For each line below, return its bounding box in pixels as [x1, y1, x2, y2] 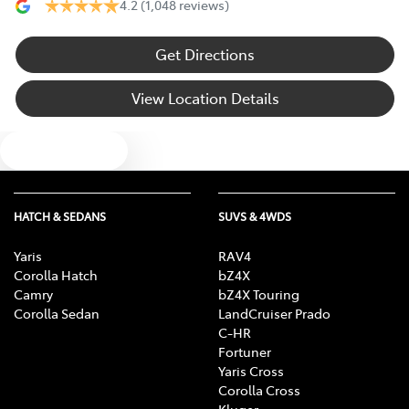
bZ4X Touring [218, 285, 299, 304]
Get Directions [155, 44, 255, 65]
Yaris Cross [218, 362, 284, 381]
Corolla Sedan [14, 304, 100, 323]
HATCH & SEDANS [14, 209, 106, 225]
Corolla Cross [218, 381, 300, 400]
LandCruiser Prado [218, 304, 330, 323]
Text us [45, 138, 105, 163]
